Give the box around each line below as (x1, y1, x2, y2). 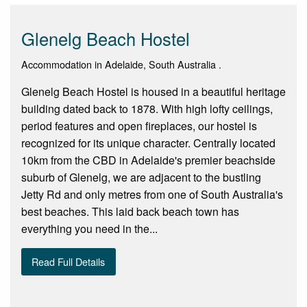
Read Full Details (32, 254, 106, 269)
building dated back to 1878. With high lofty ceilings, (21, 100, 273, 116)
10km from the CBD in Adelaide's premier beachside (21, 151, 275, 168)
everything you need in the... (21, 220, 158, 236)
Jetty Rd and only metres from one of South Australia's (21, 186, 283, 202)
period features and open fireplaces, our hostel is (21, 117, 257, 134)
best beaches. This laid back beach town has (21, 203, 239, 219)
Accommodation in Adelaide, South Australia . (21, 56, 221, 71)
